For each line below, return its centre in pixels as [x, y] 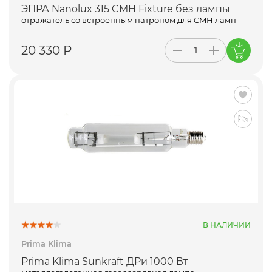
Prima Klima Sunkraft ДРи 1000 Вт [105, 262]
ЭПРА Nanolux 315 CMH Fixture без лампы [126, 9]
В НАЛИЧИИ [227, 225]
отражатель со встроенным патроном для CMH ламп [129, 20]
